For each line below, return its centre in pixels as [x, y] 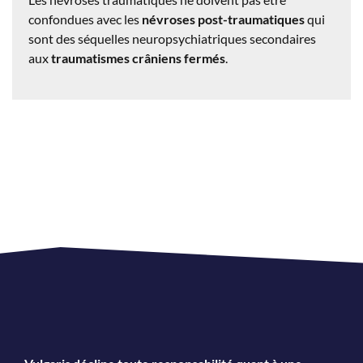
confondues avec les [85, 19]
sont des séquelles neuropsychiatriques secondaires [172, 38]
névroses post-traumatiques [223, 19]
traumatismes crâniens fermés [138, 58]
